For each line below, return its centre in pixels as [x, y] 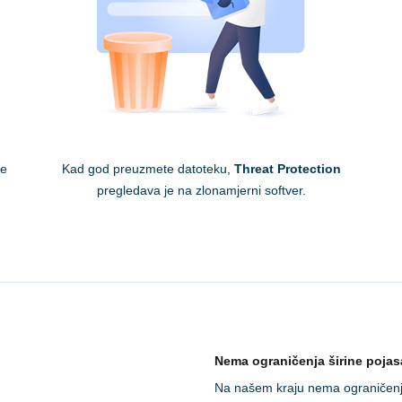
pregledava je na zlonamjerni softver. [201, 191]
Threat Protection [287, 169]
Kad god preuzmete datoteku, [148, 169]
